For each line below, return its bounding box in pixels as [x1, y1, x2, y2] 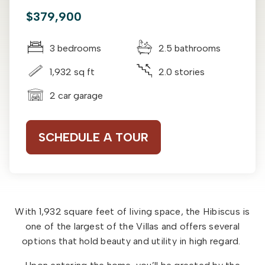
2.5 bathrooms [159, 43, 221, 54]
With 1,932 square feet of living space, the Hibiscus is [15, 206, 250, 218]
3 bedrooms [50, 43, 101, 54]
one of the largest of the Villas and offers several [25, 221, 240, 232]
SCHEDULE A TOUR [38, 130, 148, 145]
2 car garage [50, 90, 103, 102]
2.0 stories [159, 66, 205, 78]
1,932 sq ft [50, 66, 95, 78]
